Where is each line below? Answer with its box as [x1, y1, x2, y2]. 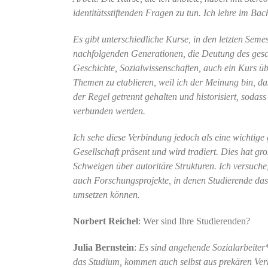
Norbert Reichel [72, 215, 138, 226]
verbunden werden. [72, 105, 145, 116]
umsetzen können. [72, 189, 150, 200]
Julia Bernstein [72, 242, 134, 252]
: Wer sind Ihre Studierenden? [138, 215, 250, 226]
